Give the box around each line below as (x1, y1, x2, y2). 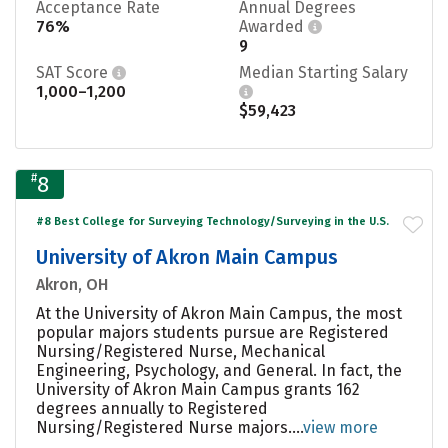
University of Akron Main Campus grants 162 (36, 379, 360, 399)
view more (303, 417, 378, 437)
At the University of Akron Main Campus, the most (36, 303, 402, 323)
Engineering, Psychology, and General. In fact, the (36, 360, 402, 380)
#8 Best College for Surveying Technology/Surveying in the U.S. (36, 214, 389, 228)
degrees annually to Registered (36, 398, 268, 418)
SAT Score (36, 62, 112, 82)
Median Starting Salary (239, 62, 408, 82)
